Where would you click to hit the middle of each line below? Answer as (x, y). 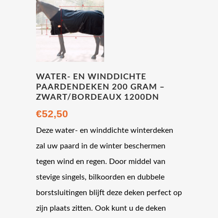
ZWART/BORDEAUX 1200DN (98, 97)
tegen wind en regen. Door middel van (101, 162)
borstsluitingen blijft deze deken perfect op (109, 193)
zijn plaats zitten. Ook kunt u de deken (101, 209)
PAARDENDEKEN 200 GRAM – (100, 87)
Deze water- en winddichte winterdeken (105, 131)
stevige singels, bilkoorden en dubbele (100, 177)
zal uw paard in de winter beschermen (101, 146)
